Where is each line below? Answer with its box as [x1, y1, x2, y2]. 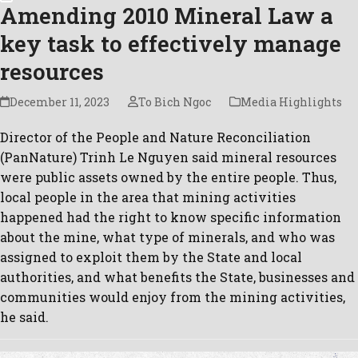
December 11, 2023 [10, 93, 110, 109]
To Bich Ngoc [137, 93, 211, 109]
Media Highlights [240, 93, 342, 109]
